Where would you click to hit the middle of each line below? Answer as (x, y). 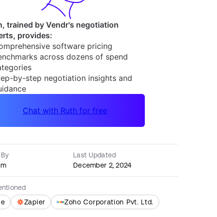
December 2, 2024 (102, 165)
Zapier (35, 202)
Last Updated (95, 155)
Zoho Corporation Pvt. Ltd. (109, 202)
